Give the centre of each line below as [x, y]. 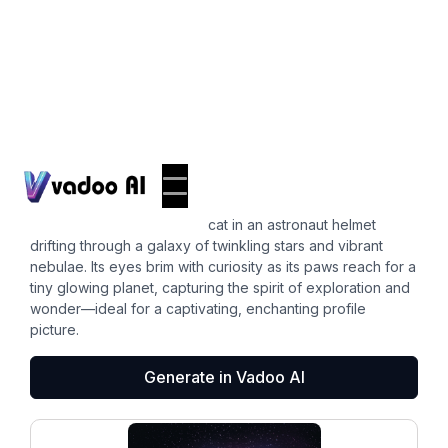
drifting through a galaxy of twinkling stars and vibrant [206, 245]
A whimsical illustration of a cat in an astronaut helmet [203, 224]
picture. [54, 329]
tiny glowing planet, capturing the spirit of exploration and [220, 287]
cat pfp [76, 185]
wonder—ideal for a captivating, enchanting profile [198, 308]
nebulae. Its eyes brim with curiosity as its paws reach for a [223, 266]
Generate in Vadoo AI [224, 377]
